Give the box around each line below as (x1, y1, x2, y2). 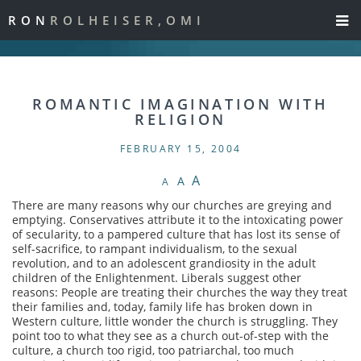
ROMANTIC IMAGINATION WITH (32, 94, 329, 114)
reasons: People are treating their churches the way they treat (12, 284, 347, 300)
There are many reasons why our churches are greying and (12, 197, 332, 213)
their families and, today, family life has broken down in (12, 299, 313, 314)
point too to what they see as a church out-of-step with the (12, 328, 329, 343)
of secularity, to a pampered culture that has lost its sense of (12, 226, 340, 242)
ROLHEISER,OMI (50, 12, 205, 28)
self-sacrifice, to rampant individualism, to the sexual (12, 241, 297, 256)
